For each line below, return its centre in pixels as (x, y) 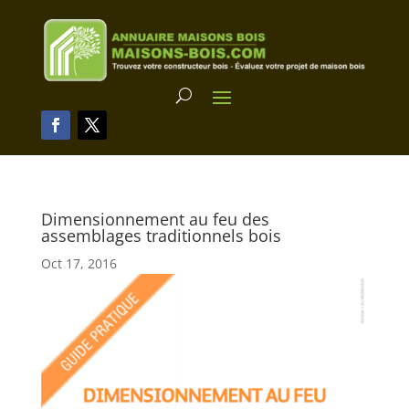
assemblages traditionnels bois (161, 235)
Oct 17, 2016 (79, 263)
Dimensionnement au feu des (155, 219)
